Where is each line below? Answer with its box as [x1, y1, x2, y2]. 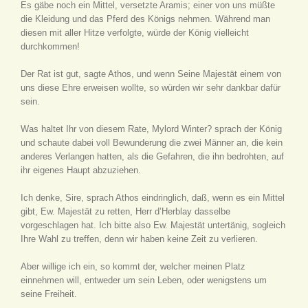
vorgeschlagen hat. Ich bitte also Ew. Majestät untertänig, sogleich [21, 220, 285, 230]
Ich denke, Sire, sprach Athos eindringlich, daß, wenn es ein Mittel [21, 192, 285, 203]
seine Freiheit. [21, 289, 77, 299]
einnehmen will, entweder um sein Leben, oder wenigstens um [21, 275, 267, 285]
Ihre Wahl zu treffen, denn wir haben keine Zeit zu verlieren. [21, 234, 258, 244]
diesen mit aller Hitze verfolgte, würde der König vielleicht [21, 27, 249, 38]
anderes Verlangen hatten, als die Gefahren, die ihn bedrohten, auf [21, 151, 284, 162]
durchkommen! [21, 41, 80, 52]
